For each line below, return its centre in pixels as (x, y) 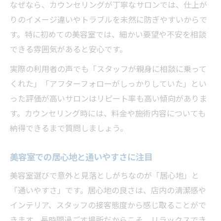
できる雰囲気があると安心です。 (69, 50)
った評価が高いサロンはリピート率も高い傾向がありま (109, 99)
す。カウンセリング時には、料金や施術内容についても (108, 114)
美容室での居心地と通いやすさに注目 (81, 157)
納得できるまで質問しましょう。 (69, 129)
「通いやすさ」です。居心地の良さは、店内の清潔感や (108, 191)
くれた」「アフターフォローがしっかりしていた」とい (108, 84)
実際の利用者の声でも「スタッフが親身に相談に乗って (108, 69)
